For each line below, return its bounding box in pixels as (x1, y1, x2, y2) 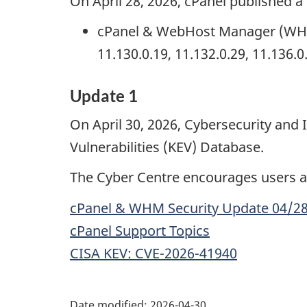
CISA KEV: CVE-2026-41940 (70, 243, 237, 262)
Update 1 (70, 86, 138, 106)
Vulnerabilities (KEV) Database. (70, 137, 264, 156)
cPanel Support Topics (70, 221, 210, 240)
